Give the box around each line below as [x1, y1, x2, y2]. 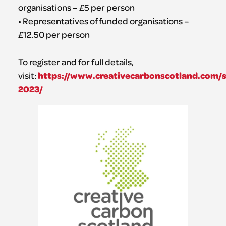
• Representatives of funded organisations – [18, 15, 189, 27]
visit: [18, 70, 38, 81]
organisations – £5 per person [18, 2, 135, 13]
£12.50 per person [18, 29, 90, 40]
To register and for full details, [18, 56, 134, 68]
